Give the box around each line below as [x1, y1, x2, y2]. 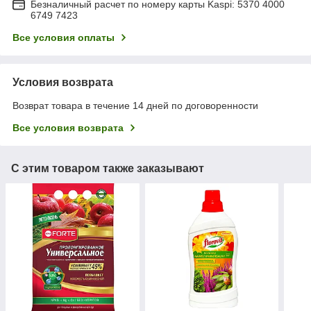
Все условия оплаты [12, 31, 115, 43]
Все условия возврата [12, 121, 124, 133]
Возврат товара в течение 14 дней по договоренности [12, 99, 258, 111]
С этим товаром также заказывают [11, 162, 204, 174]
